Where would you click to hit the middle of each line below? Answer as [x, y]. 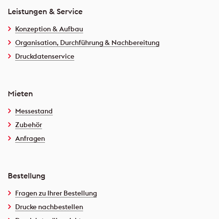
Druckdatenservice [45, 56]
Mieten [20, 93]
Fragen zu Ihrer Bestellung [56, 193]
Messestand [34, 111]
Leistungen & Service [45, 11]
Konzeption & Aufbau [49, 29]
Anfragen [30, 138]
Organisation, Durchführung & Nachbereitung [87, 42]
